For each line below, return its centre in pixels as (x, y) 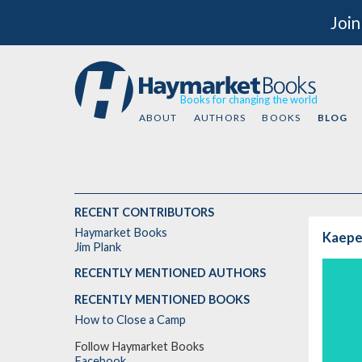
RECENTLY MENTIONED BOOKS (162, 299)
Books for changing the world (248, 99)
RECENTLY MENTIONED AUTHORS (170, 273)
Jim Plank (98, 246)
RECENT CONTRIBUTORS (144, 212)
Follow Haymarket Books (139, 346)
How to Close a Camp (130, 320)
